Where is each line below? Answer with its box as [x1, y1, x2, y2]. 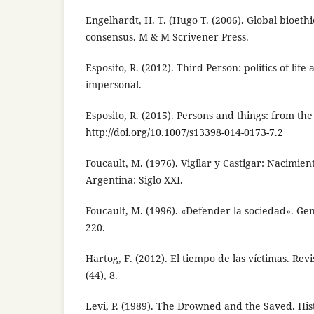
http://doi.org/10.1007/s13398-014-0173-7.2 [86, 125, 283, 139]
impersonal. [86, 78, 142, 92]
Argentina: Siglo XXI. [86, 173, 183, 187]
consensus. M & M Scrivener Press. [86, 30, 249, 44]
